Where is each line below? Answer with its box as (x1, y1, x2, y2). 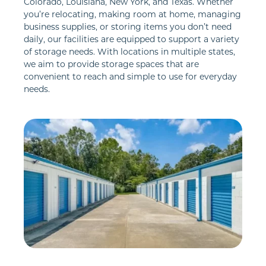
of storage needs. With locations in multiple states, (24, 46, 235, 58)
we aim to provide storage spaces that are (24, 58, 199, 70)
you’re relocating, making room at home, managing (24, 8, 241, 20)
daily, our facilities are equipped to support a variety (24, 33, 239, 45)
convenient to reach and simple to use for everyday (24, 71, 237, 83)
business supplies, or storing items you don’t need (24, 21, 232, 33)
